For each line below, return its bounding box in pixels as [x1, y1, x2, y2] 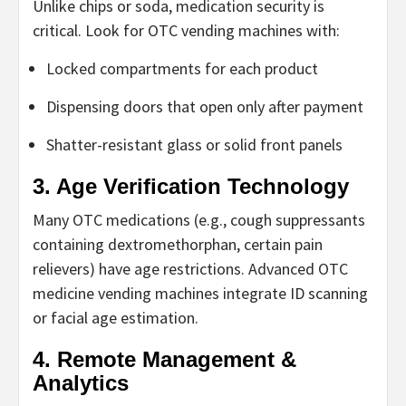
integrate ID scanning [219, 283, 368, 304]
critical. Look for [33, 20, 148, 42]
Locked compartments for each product [46, 58, 318, 80]
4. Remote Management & [33, 347, 296, 372]
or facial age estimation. [33, 307, 198, 329]
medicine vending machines [33, 283, 219, 304]
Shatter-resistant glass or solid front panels [46, 134, 343, 156]
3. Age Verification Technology [33, 174, 349, 199]
